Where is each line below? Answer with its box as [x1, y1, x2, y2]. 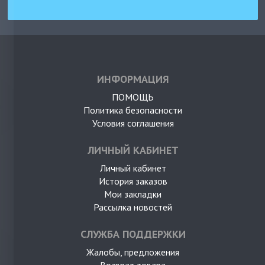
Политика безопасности [83, 104, 182, 116]
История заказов [98, 174, 167, 187]
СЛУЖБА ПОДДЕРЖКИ [80, 227, 186, 241]
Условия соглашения [92, 117, 174, 129]
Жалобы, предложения [86, 245, 179, 258]
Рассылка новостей [93, 201, 172, 213]
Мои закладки [104, 188, 161, 200]
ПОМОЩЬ [112, 91, 154, 103]
